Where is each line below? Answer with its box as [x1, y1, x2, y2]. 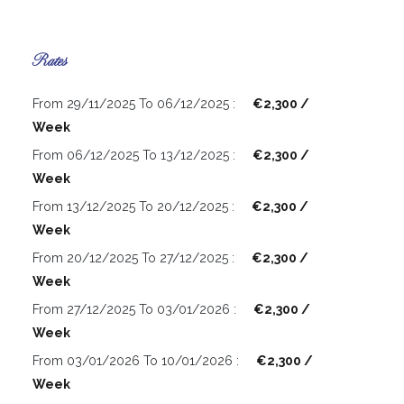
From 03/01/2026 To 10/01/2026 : [32, 353, 243, 369]
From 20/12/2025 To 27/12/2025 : [32, 251, 238, 266]
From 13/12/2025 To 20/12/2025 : [32, 199, 238, 215]
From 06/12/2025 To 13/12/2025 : [32, 148, 239, 163]
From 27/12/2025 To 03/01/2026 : [32, 302, 240, 317]
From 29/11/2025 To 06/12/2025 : [32, 96, 239, 112]
